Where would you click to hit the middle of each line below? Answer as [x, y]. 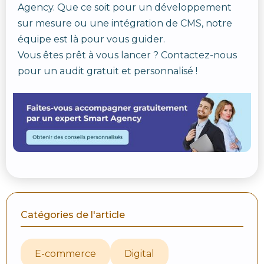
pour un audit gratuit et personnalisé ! [108, 71]
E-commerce [65, 253]
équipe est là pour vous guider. [91, 39]
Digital [139, 253]
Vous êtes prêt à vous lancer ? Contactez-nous [127, 55]
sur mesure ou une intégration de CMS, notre [125, 23]
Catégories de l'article [73, 215]
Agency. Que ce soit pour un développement [125, 7]
